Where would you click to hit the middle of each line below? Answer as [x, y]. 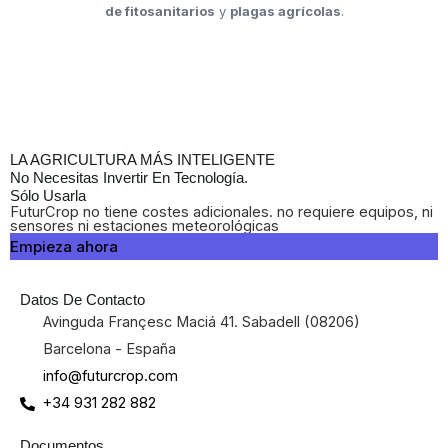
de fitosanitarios [159, 10]
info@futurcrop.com [111, 376]
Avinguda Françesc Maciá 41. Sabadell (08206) [202, 322]
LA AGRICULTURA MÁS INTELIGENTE [142, 160]
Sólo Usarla [48, 196]
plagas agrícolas [285, 10]
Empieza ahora [64, 247]
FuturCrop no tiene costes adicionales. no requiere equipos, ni [221, 212]
